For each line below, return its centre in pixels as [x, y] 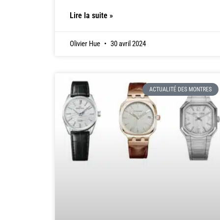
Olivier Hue [86, 43]
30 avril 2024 [127, 43]
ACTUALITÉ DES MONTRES [180, 90]
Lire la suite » [91, 15]
